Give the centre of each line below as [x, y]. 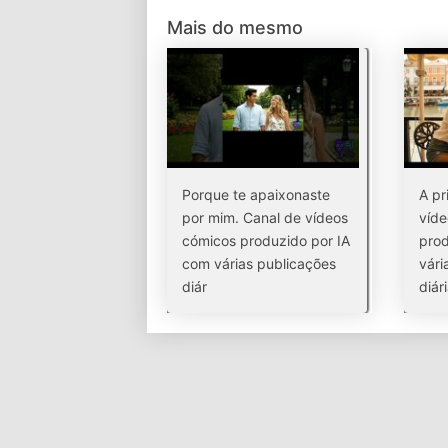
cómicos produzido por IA [266, 240]
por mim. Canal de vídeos [265, 217]
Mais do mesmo [235, 27]
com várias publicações [259, 263]
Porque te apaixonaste [256, 194]
